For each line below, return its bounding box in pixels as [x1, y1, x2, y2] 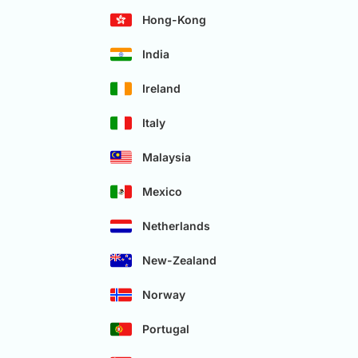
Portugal [142, 322, 189, 336]
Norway [142, 288, 185, 302]
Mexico [142, 185, 182, 199]
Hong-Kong [142, 13, 206, 27]
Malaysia [142, 150, 191, 165]
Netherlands [142, 219, 210, 233]
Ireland [142, 82, 181, 96]
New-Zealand [142, 253, 217, 268]
